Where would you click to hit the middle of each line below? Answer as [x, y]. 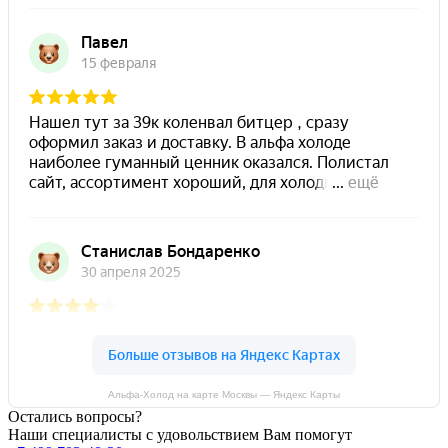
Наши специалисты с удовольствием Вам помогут [180, 434]
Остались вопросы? [75, 416]
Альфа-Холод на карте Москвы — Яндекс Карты [224, 394]
